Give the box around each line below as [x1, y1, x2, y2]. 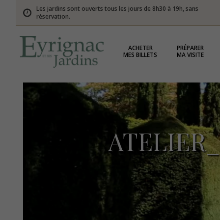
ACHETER [128, 44, 153, 52]
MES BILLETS [123, 51, 158, 59]
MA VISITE [177, 51, 204, 59]
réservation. [36, 12, 70, 21]
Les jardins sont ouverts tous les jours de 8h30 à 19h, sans [36, 4, 198, 13]
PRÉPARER [177, 44, 204, 52]
